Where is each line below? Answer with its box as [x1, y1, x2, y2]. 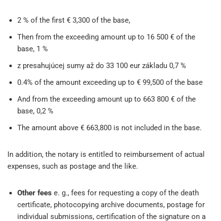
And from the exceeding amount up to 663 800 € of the [17, 94, 196, 104]
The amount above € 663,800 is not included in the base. [17, 123, 202, 132]
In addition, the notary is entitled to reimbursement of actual [7, 149, 205, 159]
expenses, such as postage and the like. [7, 161, 138, 171]
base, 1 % [17, 44, 48, 53]
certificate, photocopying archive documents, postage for [17, 200, 205, 209]
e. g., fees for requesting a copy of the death [52, 188, 199, 197]
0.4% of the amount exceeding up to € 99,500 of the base [17, 77, 203, 87]
